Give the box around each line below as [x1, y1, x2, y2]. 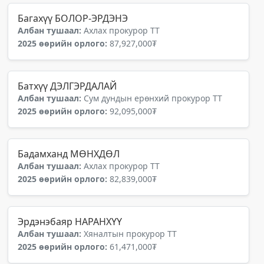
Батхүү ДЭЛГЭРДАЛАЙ [18, 80, 117, 93]
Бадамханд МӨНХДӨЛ [18, 147, 120, 160]
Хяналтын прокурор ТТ [84, 228, 177, 239]
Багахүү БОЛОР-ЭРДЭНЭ [18, 12, 128, 25]
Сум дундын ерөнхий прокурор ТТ [84, 93, 222, 104]
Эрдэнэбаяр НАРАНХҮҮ [18, 215, 122, 228]
